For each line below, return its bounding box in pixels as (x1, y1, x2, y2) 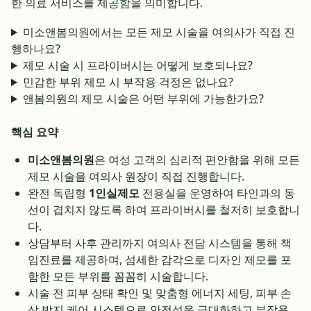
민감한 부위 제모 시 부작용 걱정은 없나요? (22, 74, 233, 90)
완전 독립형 (28, 185, 89, 201)
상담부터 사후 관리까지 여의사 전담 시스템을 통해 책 (28, 235, 292, 251)
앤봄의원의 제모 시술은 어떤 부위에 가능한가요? (22, 91, 264, 106)
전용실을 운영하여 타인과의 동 (140, 185, 295, 201)
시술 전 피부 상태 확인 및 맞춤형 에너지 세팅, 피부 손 (28, 285, 292, 301)
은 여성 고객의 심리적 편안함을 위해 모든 (94, 152, 300, 167)
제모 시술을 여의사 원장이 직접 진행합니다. (28, 169, 244, 184)
